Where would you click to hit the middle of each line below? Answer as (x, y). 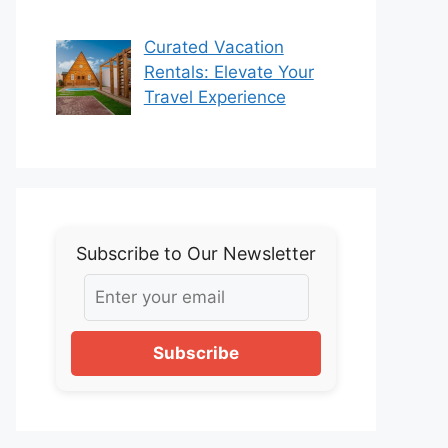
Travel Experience (214, 97)
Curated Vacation (213, 47)
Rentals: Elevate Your (228, 72)
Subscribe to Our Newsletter (196, 254)
